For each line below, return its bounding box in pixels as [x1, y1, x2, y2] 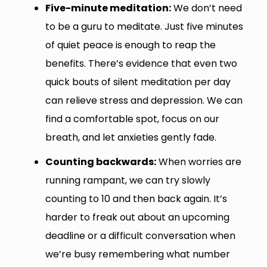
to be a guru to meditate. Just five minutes [45, 19, 243, 33]
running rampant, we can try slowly [45, 173, 210, 187]
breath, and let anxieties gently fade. [45, 130, 216, 144]
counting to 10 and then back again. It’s [45, 191, 227, 206]
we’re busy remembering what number [45, 247, 230, 261]
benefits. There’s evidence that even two [45, 56, 237, 70]
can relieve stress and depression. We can [45, 93, 243, 107]
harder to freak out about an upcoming [45, 210, 229, 224]
